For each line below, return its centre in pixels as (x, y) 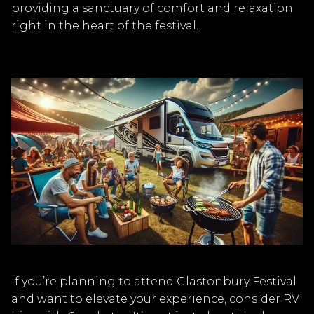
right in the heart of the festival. (105, 25)
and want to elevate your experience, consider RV (155, 299)
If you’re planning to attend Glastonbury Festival (154, 282)
